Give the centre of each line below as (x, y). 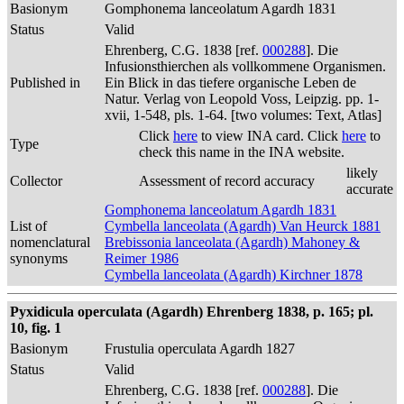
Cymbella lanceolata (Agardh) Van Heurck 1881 (243, 226)
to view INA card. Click (270, 136)
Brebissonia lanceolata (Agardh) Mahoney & (232, 242)
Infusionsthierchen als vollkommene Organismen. (245, 66)
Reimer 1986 (142, 258)
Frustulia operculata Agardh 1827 (200, 349)
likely (362, 173)
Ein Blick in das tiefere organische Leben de (230, 83)
